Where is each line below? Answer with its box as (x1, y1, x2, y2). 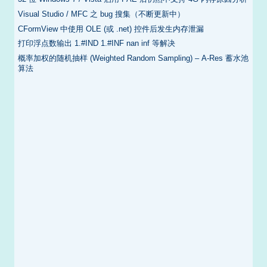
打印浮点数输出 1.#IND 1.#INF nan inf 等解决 (18, 39, 176, 48)
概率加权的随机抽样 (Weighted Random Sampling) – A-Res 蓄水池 (18, 54, 249, 63)
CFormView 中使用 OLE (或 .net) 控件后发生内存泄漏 (18, 24, 204, 33)
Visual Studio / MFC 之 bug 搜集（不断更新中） (18, 10, 185, 19)
